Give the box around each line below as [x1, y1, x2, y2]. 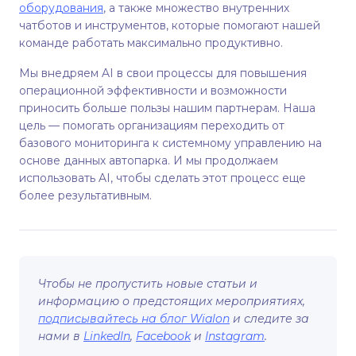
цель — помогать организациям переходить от [19, 118, 284, 133]
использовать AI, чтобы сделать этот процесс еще [19, 171, 306, 185]
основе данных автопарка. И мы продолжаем [19, 153, 278, 168]
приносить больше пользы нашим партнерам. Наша [19, 101, 315, 115]
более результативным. [19, 188, 152, 203]
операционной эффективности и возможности [19, 83, 287, 98]
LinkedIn [83, 329, 130, 343]
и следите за [230, 311, 309, 326]
